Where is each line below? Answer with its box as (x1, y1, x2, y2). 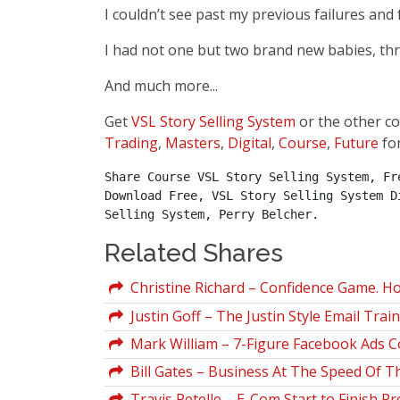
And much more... (104, 76, 218, 96)
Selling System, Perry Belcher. (104, 207, 319, 221)
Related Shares (104, 238, 283, 268)
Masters (165, 133, 221, 153)
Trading (104, 133, 158, 153)
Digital (228, 133, 271, 153)
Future (334, 133, 379, 153)
